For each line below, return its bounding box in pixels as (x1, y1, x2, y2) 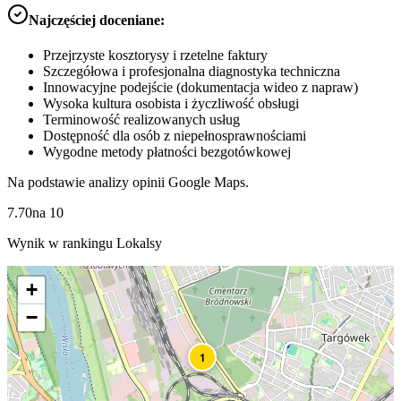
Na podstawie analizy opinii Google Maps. (7, 175, 249, 191)
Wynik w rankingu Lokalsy (7, 235, 162, 252)
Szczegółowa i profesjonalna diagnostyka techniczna (43, 64, 340, 80)
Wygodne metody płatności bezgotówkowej (43, 144, 291, 160)
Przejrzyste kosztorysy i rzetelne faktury (43, 47, 268, 64)
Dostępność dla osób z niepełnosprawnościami (43, 128, 306, 144)
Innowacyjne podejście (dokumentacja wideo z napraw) (43, 80, 358, 96)
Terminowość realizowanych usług (43, 112, 240, 128)
